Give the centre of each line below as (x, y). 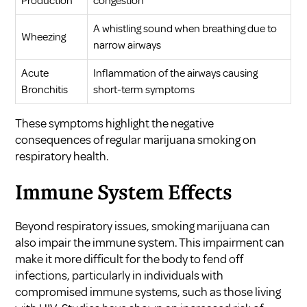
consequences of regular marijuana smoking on (136, 139)
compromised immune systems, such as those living (148, 292)
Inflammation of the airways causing (176, 73)
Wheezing (44, 37)
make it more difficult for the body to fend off (129, 259)
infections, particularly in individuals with (120, 275)
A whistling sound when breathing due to (185, 28)
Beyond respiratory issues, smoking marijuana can (143, 226)
